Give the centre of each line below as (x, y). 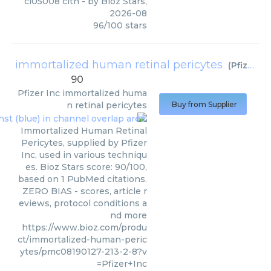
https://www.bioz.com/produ (84, 227)
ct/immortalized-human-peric (82, 239)
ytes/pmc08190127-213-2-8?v (83, 251)
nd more (129, 215)
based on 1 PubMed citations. (83, 179)
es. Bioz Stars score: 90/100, (86, 167)
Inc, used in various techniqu (84, 155)
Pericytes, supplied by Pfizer (84, 142)
